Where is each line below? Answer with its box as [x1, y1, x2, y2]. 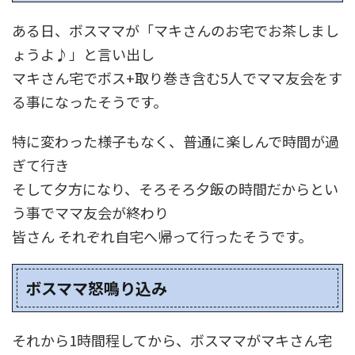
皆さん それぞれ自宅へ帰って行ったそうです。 [12, 225, 312, 246]
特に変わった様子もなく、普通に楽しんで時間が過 [12, 130, 339, 151]
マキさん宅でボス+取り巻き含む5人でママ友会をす [12, 67, 342, 88]
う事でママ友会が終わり [12, 201, 169, 223]
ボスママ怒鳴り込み [25, 276, 167, 300]
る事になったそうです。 [12, 90, 167, 112]
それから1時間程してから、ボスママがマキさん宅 [12, 329, 332, 350]
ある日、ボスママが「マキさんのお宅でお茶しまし [12, 19, 339, 40]
